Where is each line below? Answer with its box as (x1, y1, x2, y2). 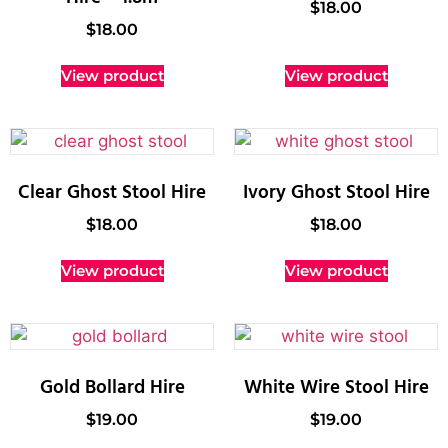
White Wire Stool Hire (243, 372, 429, 403)
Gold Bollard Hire (39, 372, 185, 403)
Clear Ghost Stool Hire (18, 177, 206, 208)
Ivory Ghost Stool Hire (242, 177, 430, 208)
